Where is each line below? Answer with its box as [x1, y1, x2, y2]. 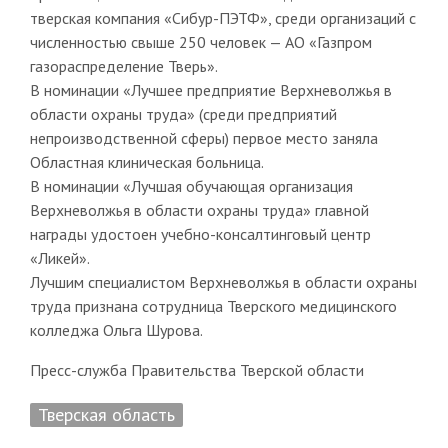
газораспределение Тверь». [29, 55, 218, 76]
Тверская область [37, 402, 175, 426]
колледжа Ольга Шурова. [29, 319, 203, 340]
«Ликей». [29, 247, 90, 268]
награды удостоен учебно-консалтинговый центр [29, 223, 371, 244]
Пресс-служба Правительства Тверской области [29, 359, 364, 380]
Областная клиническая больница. [29, 151, 264, 172]
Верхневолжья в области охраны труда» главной [29, 199, 369, 220]
